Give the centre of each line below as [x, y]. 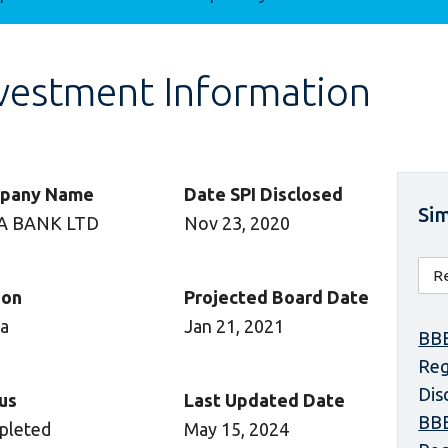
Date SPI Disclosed [263, 194]
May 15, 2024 [236, 429]
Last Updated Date [264, 400]
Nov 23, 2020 [236, 223]
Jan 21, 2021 [233, 326]
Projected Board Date [276, 297]
